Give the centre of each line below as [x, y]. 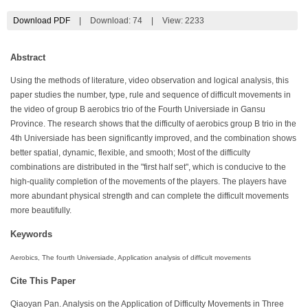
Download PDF [41, 20]
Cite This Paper [43, 280]
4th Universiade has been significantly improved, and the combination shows [153, 138]
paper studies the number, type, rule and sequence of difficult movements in [151, 95]
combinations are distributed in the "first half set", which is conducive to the [148, 167]
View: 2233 [183, 20]
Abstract [28, 57]
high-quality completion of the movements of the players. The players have [148, 181]
